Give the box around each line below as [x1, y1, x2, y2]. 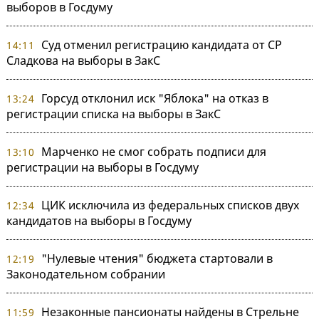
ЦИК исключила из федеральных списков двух [41, 197, 299, 213]
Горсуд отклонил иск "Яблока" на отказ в [41, 90, 268, 106]
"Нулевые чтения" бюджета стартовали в [41, 250, 273, 266]
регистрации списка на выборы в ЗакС [6, 105, 221, 122]
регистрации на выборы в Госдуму [6, 159, 199, 175]
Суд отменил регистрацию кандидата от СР [41, 36, 282, 53]
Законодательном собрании [6, 266, 165, 282]
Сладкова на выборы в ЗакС [6, 52, 160, 68]
